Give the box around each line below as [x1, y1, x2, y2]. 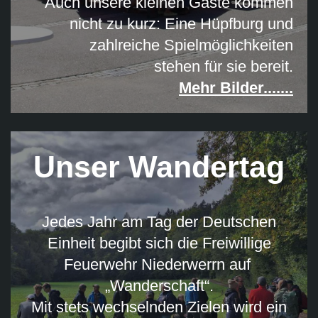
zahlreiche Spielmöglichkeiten [89, 35, 293, 54]
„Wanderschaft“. [104, 277, 214, 295]
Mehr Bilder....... [179, 78, 293, 97]
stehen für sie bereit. [154, 57, 293, 75]
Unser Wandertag [33, 150, 285, 185]
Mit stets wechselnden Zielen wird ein [31, 298, 287, 317]
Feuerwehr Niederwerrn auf [63, 256, 255, 274]
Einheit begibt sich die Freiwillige [47, 234, 271, 253]
